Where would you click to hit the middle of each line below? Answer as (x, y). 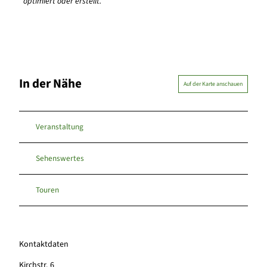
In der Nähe (50, 84)
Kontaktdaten (44, 244)
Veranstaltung (60, 127)
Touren (47, 190)
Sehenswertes (60, 159)
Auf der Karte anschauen (213, 84)
